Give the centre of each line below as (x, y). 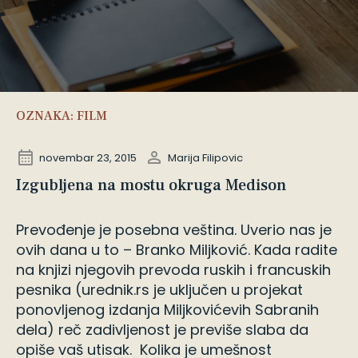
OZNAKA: (46, 116)
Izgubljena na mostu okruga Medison (151, 185)
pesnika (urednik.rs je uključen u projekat (159, 290)
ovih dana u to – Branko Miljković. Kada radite (177, 250)
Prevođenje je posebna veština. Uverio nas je (174, 230)
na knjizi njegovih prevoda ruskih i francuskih (173, 270)
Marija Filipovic (205, 157)
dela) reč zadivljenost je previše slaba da (162, 330)
